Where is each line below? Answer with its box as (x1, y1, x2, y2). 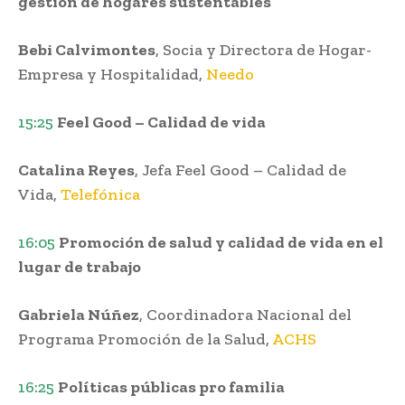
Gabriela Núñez (18, 305, 139, 325)
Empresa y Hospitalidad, (18, 64, 206, 85)
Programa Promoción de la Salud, (18, 329, 272, 350)
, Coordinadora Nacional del (139, 305, 352, 325)
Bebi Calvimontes (18, 40, 155, 61)
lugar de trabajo (18, 257, 141, 278)
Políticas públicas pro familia (58, 377, 285, 398)
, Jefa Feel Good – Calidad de (135, 160, 346, 181)
